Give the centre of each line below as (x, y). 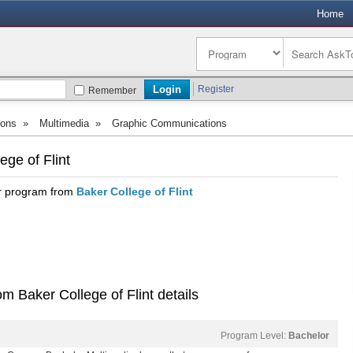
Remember (112, 91)
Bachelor (309, 336)
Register (216, 89)
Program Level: (255, 336)
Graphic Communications (169, 123)
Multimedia (64, 123)
